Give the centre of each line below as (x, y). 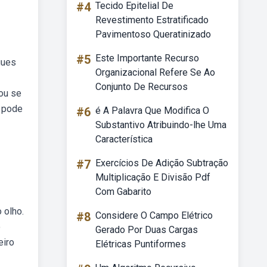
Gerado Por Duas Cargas (147, 230)
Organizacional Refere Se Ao (155, 72)
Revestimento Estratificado (152, 20)
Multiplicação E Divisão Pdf (153, 177)
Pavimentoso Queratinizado (153, 34)
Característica (124, 139)
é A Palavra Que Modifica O (152, 111)
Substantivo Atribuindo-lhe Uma (161, 125)
